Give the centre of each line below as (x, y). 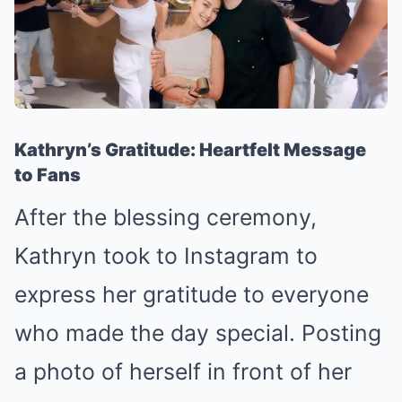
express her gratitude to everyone (192, 295)
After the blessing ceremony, (166, 218)
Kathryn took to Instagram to (166, 256)
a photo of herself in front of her (183, 372)
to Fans (48, 175)
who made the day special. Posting (198, 333)
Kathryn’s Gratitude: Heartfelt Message (190, 150)
